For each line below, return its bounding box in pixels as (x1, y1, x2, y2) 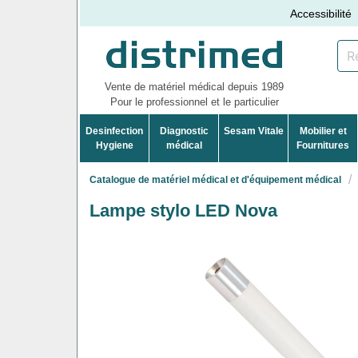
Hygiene (95, 139, 133, 151)
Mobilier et (299, 125, 347, 137)
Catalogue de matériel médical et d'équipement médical (89, 173, 341, 185)
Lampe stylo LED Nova (89, 200, 277, 221)
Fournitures (296, 139, 350, 151)
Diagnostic (159, 125, 209, 137)
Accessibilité (290, 6, 352, 20)
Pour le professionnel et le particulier (109, 95, 279, 108)
